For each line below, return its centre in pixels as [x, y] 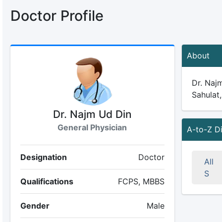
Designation [43, 157]
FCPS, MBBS [141, 181]
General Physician [92, 127]
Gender [35, 206]
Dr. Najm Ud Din [92, 114]
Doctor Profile [57, 16]
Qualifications [47, 181]
